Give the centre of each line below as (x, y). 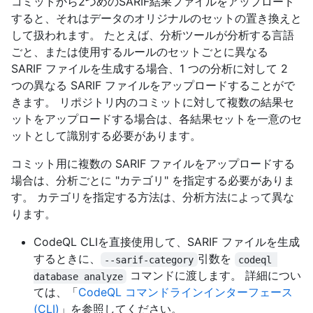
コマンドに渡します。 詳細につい (214, 276)
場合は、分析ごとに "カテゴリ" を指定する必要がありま (153, 181)
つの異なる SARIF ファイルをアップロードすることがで (153, 86)
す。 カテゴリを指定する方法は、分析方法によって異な (153, 197)
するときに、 (67, 259)
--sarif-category (149, 260)
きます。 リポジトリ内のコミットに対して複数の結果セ (153, 102)
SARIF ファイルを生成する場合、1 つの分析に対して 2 (150, 69)
